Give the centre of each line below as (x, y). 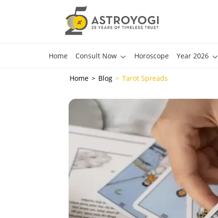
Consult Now (96, 56)
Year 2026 (192, 56)
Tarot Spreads (145, 78)
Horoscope (151, 56)
